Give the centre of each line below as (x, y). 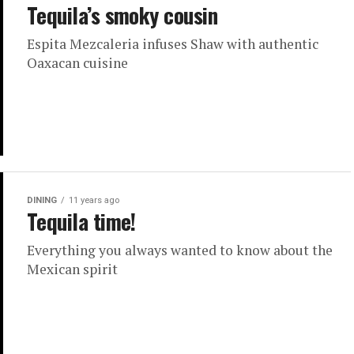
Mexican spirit (72, 269)
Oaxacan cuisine (77, 63)
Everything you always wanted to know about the (180, 250)
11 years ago (94, 201)
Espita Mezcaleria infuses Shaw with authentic (173, 44)
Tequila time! (81, 222)
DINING (42, 201)
